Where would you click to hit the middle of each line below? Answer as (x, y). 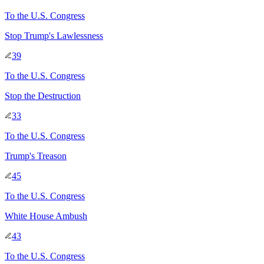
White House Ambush (46, 216)
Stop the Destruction (43, 95)
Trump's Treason (36, 156)
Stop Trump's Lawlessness (54, 35)
